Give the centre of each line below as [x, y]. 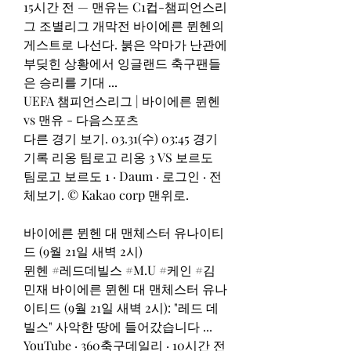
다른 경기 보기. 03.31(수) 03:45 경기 [121, 138]
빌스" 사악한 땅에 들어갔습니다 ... [118, 326]
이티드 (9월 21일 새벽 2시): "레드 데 [121, 307]
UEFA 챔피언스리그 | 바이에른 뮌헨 [122, 100]
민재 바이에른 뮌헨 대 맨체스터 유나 [125, 288]
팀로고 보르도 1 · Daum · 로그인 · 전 [123, 175]
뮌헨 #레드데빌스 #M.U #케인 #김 [119, 270]
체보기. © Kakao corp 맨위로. [106, 194]
